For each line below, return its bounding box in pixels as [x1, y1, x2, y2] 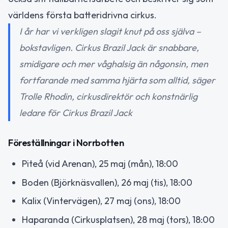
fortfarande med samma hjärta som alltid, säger [19, 74, 215, 86]
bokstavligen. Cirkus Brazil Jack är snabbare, [19, 42, 199, 53]
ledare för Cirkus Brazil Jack [19, 107, 132, 119]
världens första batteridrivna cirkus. [8, 9, 157, 21]
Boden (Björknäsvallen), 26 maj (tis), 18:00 [22, 176, 192, 188]
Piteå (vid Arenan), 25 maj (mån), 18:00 [22, 158, 178, 169]
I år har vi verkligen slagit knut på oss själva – [19, 25, 201, 37]
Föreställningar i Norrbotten [8, 137, 124, 149]
